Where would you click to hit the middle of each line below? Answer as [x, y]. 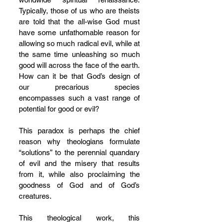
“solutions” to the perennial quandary [79, 152]
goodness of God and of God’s [79, 185]
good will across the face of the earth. [79, 65]
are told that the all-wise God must [79, 22]
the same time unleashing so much [79, 54]
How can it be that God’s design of [79, 76]
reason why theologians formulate [79, 141]
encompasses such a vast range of [79, 98]
